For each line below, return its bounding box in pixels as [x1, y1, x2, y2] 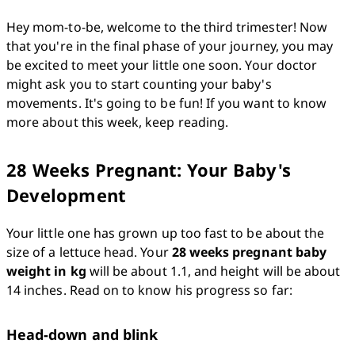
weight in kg [6, 262, 86, 280]
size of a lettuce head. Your [6, 243, 172, 261]
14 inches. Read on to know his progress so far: [6, 281, 296, 299]
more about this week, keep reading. [6, 113, 229, 131]
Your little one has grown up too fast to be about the [6, 224, 325, 242]
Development [6, 183, 127, 207]
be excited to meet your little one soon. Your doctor [6, 56, 318, 74]
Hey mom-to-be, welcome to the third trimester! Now [6, 18, 327, 36]
